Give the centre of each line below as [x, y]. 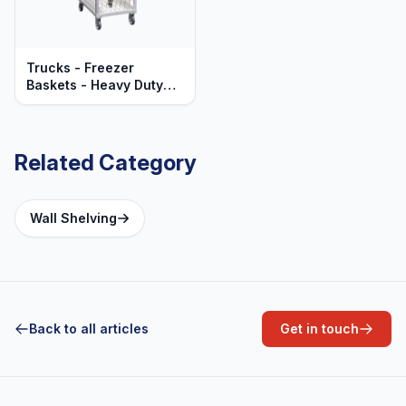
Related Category [106, 162]
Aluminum [57, 101]
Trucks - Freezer [80, 67]
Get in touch [319, 328]
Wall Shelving [73, 217]
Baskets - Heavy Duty [95, 84]
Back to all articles [89, 328]
